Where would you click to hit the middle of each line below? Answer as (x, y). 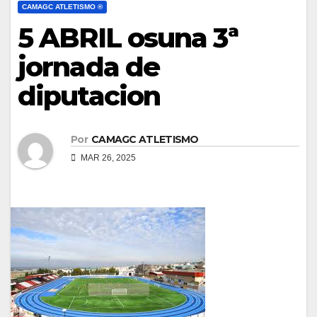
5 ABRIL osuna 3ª (128, 38)
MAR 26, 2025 (107, 158)
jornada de (89, 67)
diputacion (89, 96)
